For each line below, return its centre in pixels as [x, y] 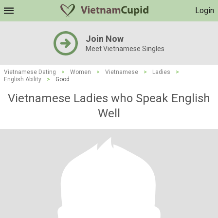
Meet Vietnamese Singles [125, 49]
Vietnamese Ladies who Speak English [109, 98]
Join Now [105, 39]
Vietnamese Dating [30, 72]
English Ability [23, 79]
